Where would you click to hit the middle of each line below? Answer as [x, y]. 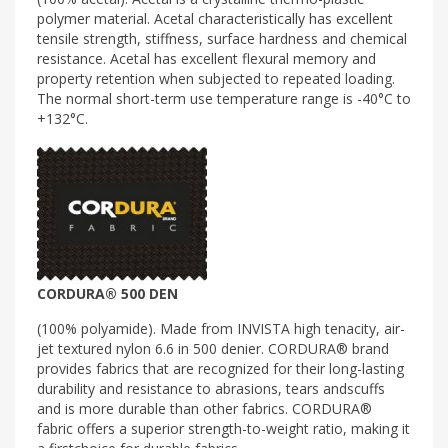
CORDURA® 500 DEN [107, 293]
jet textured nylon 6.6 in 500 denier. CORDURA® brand [213, 348]
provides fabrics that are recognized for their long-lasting [220, 368]
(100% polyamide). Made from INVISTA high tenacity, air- [221, 328]
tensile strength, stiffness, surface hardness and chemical [222, 38]
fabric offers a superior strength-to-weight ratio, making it [223, 428]
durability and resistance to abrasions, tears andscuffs [211, 388]
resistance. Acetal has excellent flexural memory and [206, 58]
